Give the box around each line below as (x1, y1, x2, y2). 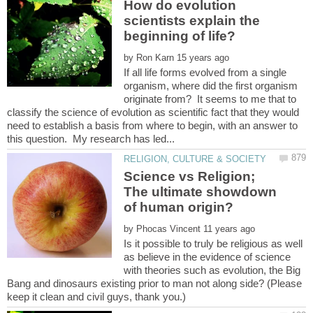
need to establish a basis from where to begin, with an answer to (7, 119, 298, 131)
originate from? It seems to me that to (124, 92, 297, 105)
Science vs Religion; (124, 169, 256, 184)
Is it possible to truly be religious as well (124, 238, 303, 250)
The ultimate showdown (124, 184, 277, 200)
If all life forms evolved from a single (124, 66, 287, 78)
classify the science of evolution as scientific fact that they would (7, 105, 299, 118)
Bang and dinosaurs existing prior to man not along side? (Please (7, 277, 302, 290)
